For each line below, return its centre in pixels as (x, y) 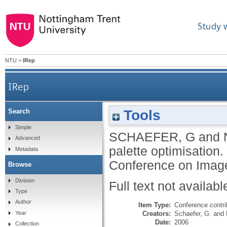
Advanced (27, 138)
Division (25, 180)
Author (23, 202)
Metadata (26, 149)
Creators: (157, 213)
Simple (23, 127)
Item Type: (155, 205)
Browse (20, 164)
